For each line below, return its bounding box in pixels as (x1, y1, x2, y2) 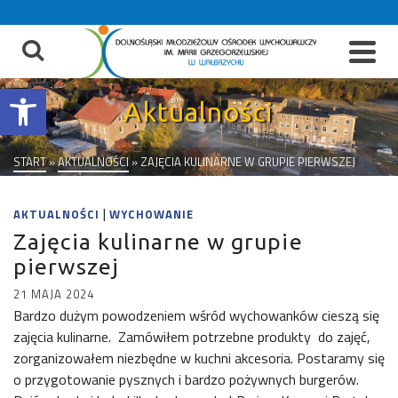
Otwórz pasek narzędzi (8, 76, 107, 118)
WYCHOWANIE (109, 205, 194, 223)
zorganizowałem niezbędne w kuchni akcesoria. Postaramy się (13, 347, 385, 369)
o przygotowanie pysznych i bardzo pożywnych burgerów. (13, 369, 359, 390)
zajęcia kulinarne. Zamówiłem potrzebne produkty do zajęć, (13, 326, 370, 347)
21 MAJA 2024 (13, 285, 94, 303)
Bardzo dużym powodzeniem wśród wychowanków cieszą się (13, 305, 379, 326)
